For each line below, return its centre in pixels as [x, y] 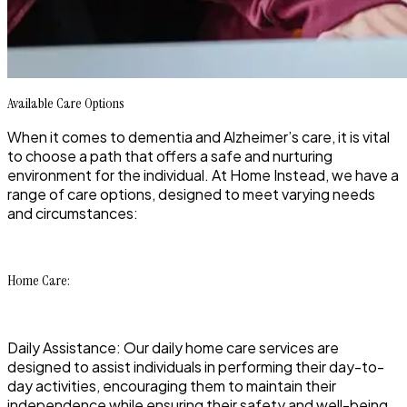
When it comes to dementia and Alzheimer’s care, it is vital [199, 137]
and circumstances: [73, 213]
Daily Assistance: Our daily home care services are [173, 348]
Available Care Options [66, 104]
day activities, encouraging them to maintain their [172, 386]
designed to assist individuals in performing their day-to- [196, 367]
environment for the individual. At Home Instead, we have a [203, 175]
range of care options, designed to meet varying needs [191, 194]
